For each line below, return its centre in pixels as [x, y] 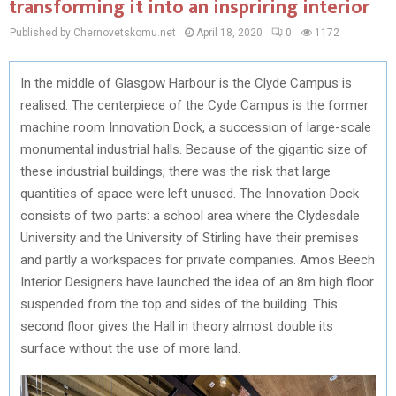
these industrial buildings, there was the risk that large [175, 171]
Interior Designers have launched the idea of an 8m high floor [197, 282]
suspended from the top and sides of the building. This [179, 304]
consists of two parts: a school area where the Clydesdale [190, 215]
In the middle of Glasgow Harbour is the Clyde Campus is [186, 83]
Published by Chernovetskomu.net [93, 33]
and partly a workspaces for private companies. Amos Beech [198, 259]
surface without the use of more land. [130, 348]
